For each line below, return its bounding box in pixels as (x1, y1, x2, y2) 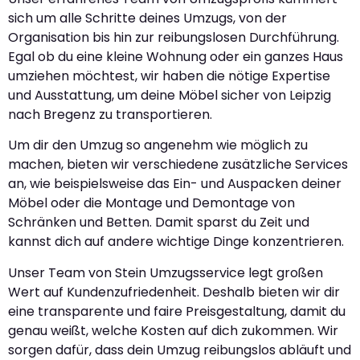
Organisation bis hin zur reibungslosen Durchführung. (8, 27, 339, 47)
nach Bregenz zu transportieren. (8, 104, 212, 124)
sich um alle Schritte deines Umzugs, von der (8, 8, 287, 27)
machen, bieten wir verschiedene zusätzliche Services (8, 155, 348, 174)
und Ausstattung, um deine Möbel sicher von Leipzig (8, 85, 331, 104)
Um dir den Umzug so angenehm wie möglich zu (8, 136, 308, 155)
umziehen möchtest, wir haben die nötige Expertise (8, 66, 330, 85)
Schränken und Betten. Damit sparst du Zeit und (8, 213, 309, 232)
